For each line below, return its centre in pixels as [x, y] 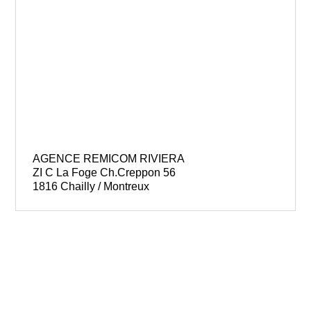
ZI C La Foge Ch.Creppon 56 [104, 172]
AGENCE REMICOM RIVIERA [109, 158]
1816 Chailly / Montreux [91, 186]
